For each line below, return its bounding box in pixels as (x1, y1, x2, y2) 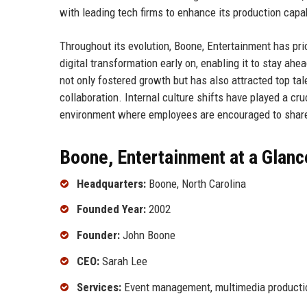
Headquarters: (77, 176, 146, 191)
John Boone (120, 228, 175, 243)
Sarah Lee (99, 254, 147, 268)
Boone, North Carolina (146, 176, 246, 191)
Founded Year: (77, 202, 146, 217)
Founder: (77, 228, 120, 243)
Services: (77, 280, 121, 294)
